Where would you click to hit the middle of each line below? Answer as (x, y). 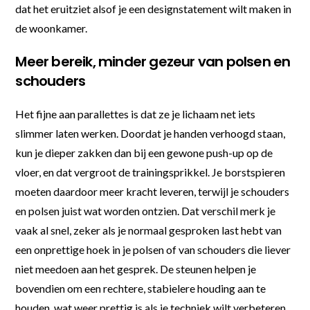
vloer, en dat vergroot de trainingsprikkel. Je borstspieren (151, 172)
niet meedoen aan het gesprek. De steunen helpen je (136, 268)
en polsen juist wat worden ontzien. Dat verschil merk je (146, 210)
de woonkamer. (52, 28)
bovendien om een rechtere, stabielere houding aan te (141, 288)
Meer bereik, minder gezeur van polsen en (153, 61)
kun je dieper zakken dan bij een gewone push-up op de (144, 152)
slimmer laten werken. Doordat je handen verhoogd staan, (151, 133)
